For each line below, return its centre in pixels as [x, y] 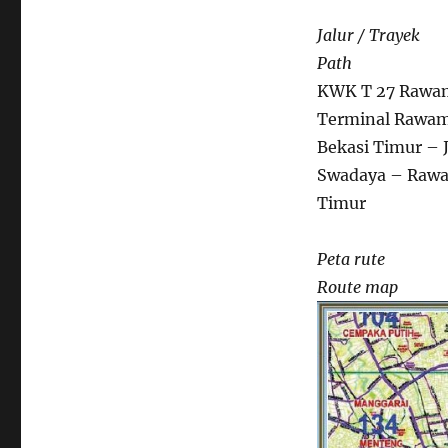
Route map [357, 287]
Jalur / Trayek [368, 35]
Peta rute [350, 259]
